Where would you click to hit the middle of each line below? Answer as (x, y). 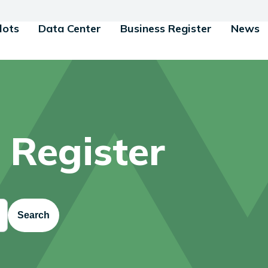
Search (33, 215)
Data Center (70, 28)
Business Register (166, 28)
